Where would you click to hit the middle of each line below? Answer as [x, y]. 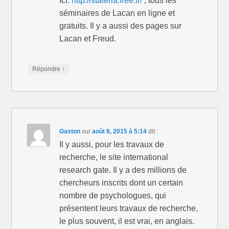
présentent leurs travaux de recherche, [129, 209]
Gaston [70, 132]
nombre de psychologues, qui [113, 196]
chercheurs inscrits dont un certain [121, 183]
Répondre [47, 69]
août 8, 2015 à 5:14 [120, 132]
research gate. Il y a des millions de [123, 170]
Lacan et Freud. [88, 39]
